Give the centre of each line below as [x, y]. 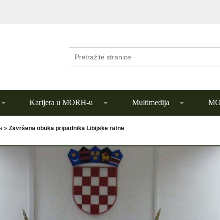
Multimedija [151, 102]
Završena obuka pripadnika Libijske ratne [67, 128]
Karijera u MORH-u [61, 102]
